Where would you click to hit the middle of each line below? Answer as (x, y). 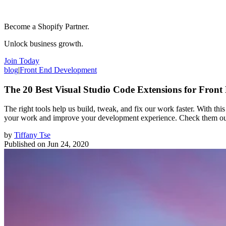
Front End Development (58, 70)
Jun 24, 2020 (68, 144)
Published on (25, 144)
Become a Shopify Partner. (47, 26)
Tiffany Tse (32, 135)
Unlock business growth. (44, 43)
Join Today (22, 61)
